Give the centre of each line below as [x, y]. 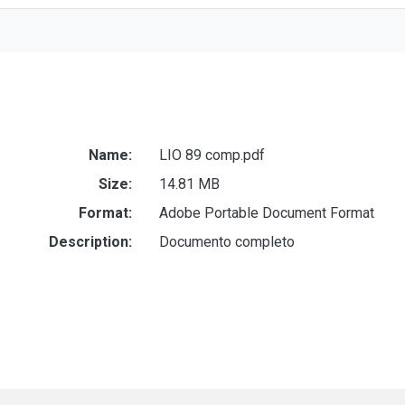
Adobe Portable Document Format [266, 212]
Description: [90, 241]
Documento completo [226, 241]
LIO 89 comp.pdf [212, 155]
